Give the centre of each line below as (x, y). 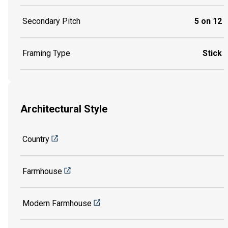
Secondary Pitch (51, 21)
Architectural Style (64, 109)
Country (36, 139)
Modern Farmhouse (57, 203)
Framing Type (46, 53)
